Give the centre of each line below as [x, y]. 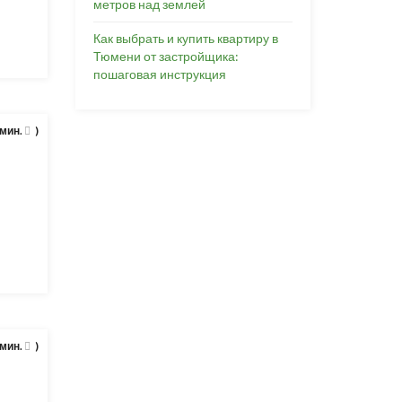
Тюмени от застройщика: [166, 56]
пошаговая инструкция [159, 74]
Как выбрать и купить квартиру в [185, 38]
